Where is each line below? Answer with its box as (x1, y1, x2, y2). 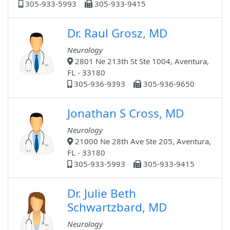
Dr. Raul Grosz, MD (67, 25, 167, 42)
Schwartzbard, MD (67, 199, 167, 216)
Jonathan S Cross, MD (67, 105, 184, 122)
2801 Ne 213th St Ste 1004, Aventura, (73, 56, 209, 67)
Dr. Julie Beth (67, 185, 136, 202)
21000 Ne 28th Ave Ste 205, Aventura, (73, 136, 211, 147)
